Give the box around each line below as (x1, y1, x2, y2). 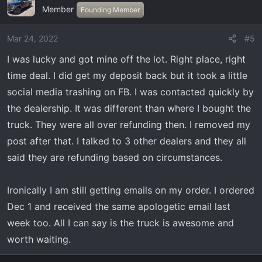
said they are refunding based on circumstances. (7, 151, 222, 163)
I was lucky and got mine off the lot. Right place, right (7, 53, 246, 65)
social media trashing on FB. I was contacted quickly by (7, 86, 254, 98)
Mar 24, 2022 (7, 33, 58, 43)
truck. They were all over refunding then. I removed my (7, 119, 250, 130)
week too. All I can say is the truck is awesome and (7, 217, 234, 229)
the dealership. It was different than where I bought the (7, 102, 251, 114)
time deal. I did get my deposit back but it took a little (7, 70, 247, 81)
